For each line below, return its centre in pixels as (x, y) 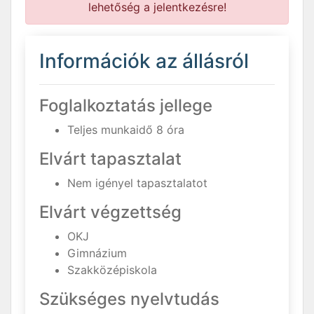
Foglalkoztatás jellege (126, 106)
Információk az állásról (144, 61)
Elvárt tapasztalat (110, 159)
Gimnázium (97, 253)
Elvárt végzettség (110, 212)
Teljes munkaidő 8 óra (126, 130)
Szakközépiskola (112, 270)
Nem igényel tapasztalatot (137, 183)
